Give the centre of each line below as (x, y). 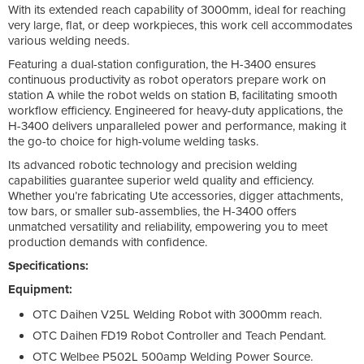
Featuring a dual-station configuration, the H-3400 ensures (162, 64)
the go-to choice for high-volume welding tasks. (133, 141)
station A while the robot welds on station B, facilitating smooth (173, 95)
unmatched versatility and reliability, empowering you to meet (168, 226)
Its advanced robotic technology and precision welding (153, 165)
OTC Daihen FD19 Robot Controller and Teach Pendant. (179, 335)
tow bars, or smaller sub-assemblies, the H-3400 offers (152, 211)
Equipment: (40, 289)
